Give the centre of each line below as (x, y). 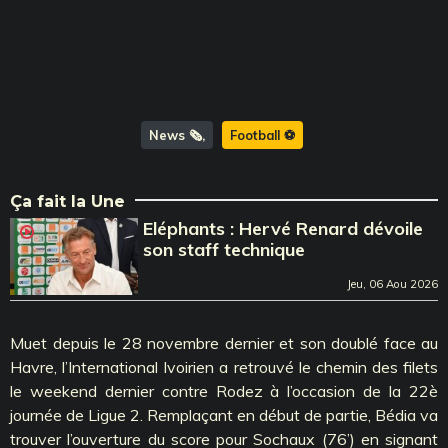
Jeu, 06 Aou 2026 (392, 283)
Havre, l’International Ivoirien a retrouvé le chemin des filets (224, 366)
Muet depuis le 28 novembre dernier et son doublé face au (224, 342)
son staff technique (224, 249)
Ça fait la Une (67, 201)
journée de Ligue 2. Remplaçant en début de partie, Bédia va (224, 414)
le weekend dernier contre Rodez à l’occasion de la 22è (224, 390)
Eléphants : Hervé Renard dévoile (283, 228)
